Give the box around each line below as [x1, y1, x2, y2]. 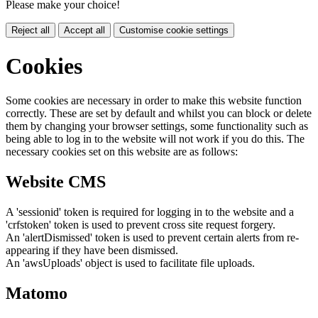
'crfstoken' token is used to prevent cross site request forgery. [6, 218, 275, 231]
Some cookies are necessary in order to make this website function [6, 94, 302, 107]
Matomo [6, 283, 67, 302]
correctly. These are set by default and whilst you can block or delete [6, 107, 312, 120]
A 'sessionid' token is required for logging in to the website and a [6, 205, 294, 218]
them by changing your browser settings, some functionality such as [6, 120, 308, 133]
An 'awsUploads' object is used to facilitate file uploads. [6, 256, 255, 269]
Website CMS [6, 172, 106, 191]
